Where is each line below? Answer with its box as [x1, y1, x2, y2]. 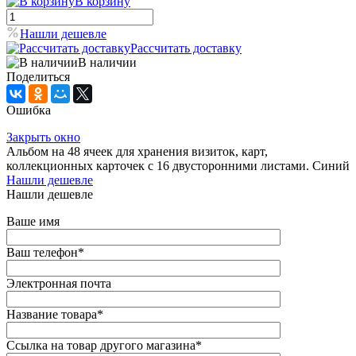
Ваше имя [6, 215, 60, 229]
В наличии [78, 56, 137, 70]
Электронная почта [6, 277, 111, 291]
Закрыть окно [6, 130, 80, 145]
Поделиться [6, 70, 70, 84]
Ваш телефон [6, 246, 78, 260]
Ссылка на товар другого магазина [6, 339, 195, 353]
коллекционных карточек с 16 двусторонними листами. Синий [6, 159, 350, 173]
